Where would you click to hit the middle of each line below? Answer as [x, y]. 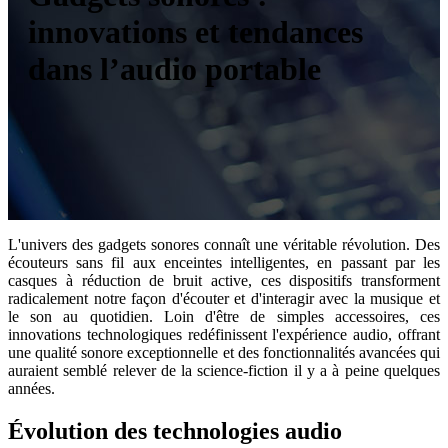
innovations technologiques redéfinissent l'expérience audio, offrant [224, 334]
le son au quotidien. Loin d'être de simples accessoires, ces [224, 316]
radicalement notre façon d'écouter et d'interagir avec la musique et [224, 298]
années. [31, 388]
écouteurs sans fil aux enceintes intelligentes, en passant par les [224, 262]
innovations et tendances [195, 32]
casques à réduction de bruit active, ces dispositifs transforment [224, 280]
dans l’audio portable [174, 69]
